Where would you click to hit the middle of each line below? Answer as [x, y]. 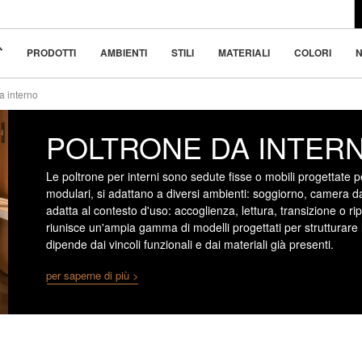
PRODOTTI [51, 53]
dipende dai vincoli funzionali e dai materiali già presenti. [189, 244]
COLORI [313, 53]
